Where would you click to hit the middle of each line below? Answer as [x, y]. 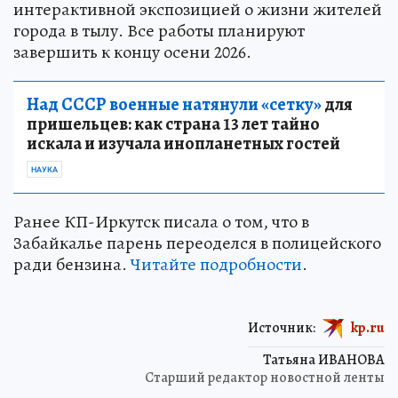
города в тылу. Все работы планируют [159, 30]
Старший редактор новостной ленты [265, 377]
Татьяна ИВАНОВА [324, 359]
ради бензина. [72, 264]
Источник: [282, 327]
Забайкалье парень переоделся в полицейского [197, 243]
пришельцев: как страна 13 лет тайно [173, 123]
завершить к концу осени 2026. [132, 52]
